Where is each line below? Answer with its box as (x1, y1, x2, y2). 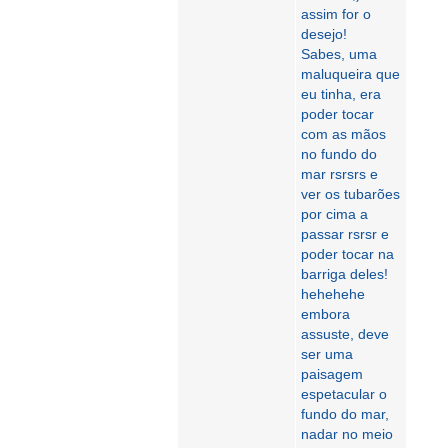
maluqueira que (301, 66, 400, 82)
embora (301, 306, 350, 322)
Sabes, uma (301, 46, 377, 62)
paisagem (301, 366, 363, 382)
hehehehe (301, 286, 365, 302)
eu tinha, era (301, 86, 381, 102)
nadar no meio (301, 426, 393, 442)
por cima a (301, 206, 368, 222)
